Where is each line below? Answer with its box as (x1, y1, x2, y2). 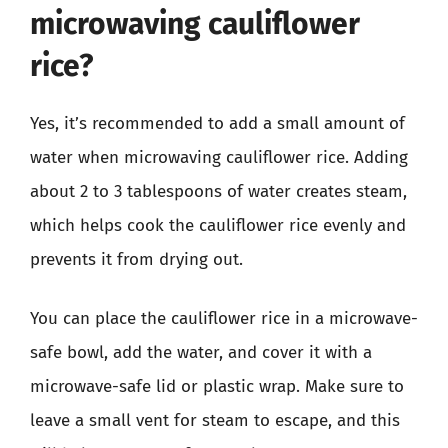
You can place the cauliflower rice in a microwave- (30, 308, 418, 329)
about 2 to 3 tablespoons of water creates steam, (30, 180, 407, 202)
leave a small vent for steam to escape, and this (30, 410, 400, 431)
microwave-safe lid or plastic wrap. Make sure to (30, 376, 404, 397)
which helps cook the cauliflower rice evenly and (30, 214, 406, 236)
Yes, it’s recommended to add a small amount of (30, 112, 405, 134)
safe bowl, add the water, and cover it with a (30, 342, 372, 363)
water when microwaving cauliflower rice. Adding (30, 146, 408, 168)
